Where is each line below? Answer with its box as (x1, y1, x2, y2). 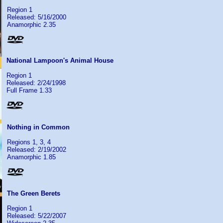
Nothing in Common (7, 123, 70, 131)
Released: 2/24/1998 (6, 79, 66, 87)
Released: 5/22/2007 (7, 212, 66, 220)
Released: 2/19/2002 (7, 146, 66, 153)
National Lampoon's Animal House (6, 57, 113, 64)
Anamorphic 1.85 (7, 153, 56, 161)
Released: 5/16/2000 (7, 13, 66, 21)
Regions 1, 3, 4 (7, 138, 51, 146)
